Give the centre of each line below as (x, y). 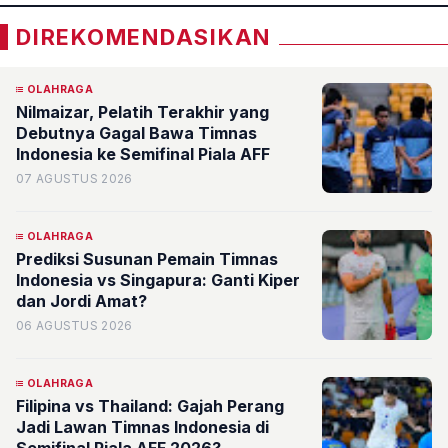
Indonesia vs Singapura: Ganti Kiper (158, 280)
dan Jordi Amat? (81, 301)
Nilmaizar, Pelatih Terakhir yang (142, 112)
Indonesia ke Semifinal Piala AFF (143, 154)
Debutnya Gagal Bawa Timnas (136, 133)
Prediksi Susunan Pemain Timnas (147, 259)
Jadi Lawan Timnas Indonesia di (142, 427)
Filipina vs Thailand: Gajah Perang (150, 406)
